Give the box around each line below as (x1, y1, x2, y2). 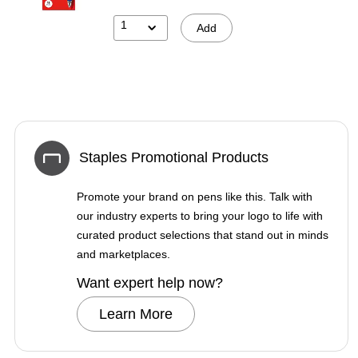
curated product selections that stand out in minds (77, 228, 328, 241)
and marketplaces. (77, 247, 170, 261)
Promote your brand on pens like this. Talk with (77, 189, 312, 203)
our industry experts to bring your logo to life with (77, 209, 323, 222)
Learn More (99, 305, 173, 322)
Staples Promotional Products (79, 149, 268, 166)
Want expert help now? (77, 274, 223, 291)
